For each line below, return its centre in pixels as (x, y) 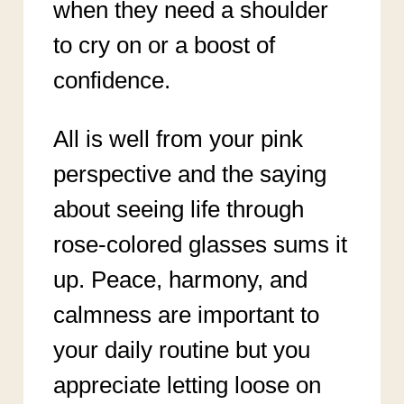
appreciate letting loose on (187, 385)
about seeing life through (178, 209)
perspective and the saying (189, 174)
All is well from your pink (178, 138)
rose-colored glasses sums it (200, 244)
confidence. (111, 80)
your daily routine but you (181, 349)
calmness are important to (186, 314)
